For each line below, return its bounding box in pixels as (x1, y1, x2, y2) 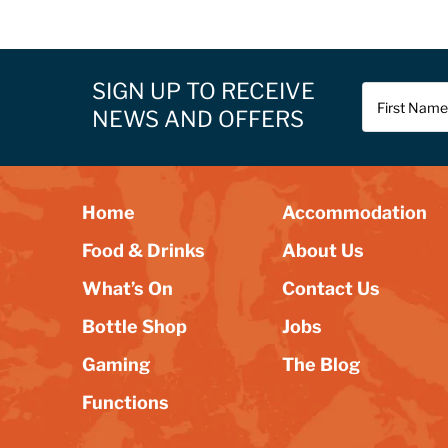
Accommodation (282, 202, 427, 223)
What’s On (82, 278, 173, 299)
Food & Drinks (82, 240, 205, 261)
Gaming (82, 354, 150, 375)
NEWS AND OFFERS (92, 106, 304, 132)
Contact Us (282, 278, 380, 299)
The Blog (282, 354, 360, 375)
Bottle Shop (82, 316, 187, 337)
